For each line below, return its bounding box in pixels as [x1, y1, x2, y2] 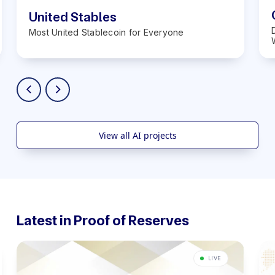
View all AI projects [98, 130, 177, 141]
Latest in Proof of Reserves [16, 212, 189, 229]
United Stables [28, 9, 117, 25]
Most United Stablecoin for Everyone [28, 27, 184, 38]
